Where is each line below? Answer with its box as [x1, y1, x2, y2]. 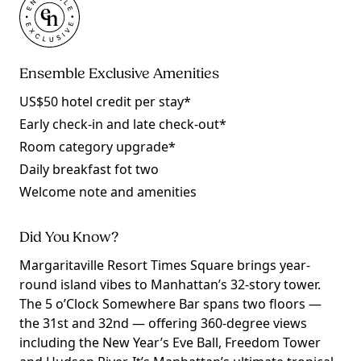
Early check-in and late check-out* [19, 115, 226, 133]
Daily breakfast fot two [19, 160, 159, 178]
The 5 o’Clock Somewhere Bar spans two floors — [19, 295, 322, 313]
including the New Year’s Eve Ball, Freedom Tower [19, 334, 321, 351]
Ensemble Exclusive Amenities [19, 67, 219, 82]
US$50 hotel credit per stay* [19, 93, 191, 110]
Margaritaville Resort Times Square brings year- [19, 256, 310, 274]
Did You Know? [19, 230, 118, 246]
